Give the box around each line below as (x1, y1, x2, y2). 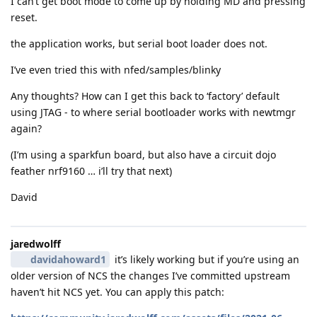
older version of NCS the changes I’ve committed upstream (11, 268, 290, 282)
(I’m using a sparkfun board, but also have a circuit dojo (11, 147, 276, 161)
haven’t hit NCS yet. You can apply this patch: (11, 284, 224, 299)
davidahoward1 (30, 252, 106, 266)
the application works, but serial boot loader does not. (11, 36, 267, 50)
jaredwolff (11, 236, 61, 250)
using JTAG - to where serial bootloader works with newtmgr (11, 105, 296, 119)
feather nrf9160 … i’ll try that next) (11, 163, 172, 178)
